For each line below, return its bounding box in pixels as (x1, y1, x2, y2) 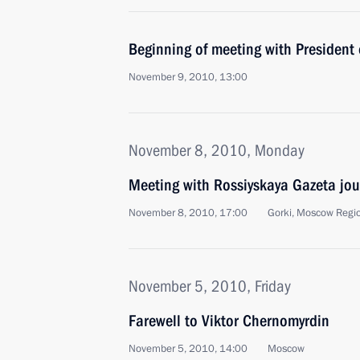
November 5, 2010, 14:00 (129, 342, 247, 356)
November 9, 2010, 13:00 (129, 70, 247, 84)
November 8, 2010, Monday (129, 141, 305, 160)
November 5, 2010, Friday (129, 276, 291, 296)
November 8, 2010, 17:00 (129, 206, 247, 220)
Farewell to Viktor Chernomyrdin (129, 311, 329, 330)
